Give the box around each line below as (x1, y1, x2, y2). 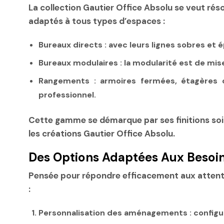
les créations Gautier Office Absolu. (28, 127, 175, 139)
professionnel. (38, 89, 96, 100)
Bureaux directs (38, 39, 102, 50)
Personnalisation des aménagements (38, 207, 187, 218)
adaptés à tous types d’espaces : (28, 15, 165, 26)
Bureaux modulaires (38, 57, 118, 68)
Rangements (38, 75, 89, 86)
